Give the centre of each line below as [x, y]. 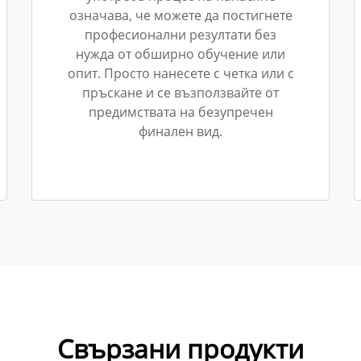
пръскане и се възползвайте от [180, 93]
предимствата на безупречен [180, 112]
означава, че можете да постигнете [180, 15]
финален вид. [180, 131]
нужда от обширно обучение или [180, 54]
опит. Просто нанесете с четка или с [180, 73]
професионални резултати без [180, 35]
